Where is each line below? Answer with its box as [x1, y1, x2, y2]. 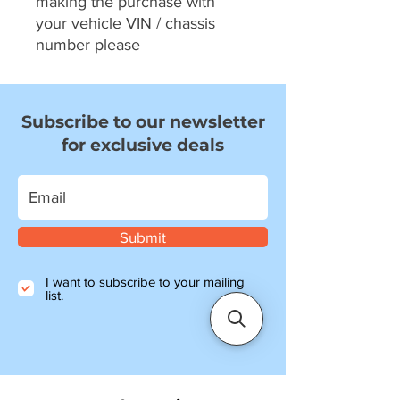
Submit [120, 229, 166, 246]
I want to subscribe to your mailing [46, 274, 245, 290]
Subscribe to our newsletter [21, 112, 265, 133]
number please [36, 36, 140, 54]
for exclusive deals [62, 135, 224, 156]
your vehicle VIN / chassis [36, 14, 215, 33]
